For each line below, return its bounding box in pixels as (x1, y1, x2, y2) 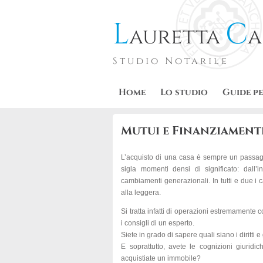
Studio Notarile (113, 55, 229, 68)
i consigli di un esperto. (121, 219, 195, 227)
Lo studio (160, 86, 208, 99)
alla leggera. (121, 188, 161, 197)
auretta (129, 23, 225, 51)
